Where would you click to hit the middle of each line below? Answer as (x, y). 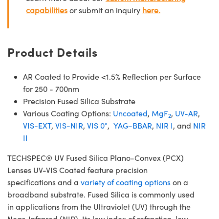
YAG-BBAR (133, 125)
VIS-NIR (69, 125)
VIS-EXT (37, 125)
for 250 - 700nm (51, 88)
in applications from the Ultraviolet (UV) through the (99, 206)
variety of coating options (126, 182)
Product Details (53, 51)
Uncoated (130, 113)
